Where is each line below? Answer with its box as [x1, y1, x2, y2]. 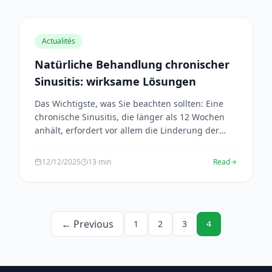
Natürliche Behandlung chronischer [35, 57, 229, 72]
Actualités [42, 36, 75, 46]
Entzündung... [35, 138, 92, 149]
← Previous [61, 217, 114, 231]
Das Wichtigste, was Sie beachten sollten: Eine [35, 98, 223, 109]
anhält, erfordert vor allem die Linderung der [35, 124, 219, 136]
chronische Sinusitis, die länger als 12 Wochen [35, 111, 225, 123]
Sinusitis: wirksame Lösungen [35, 74, 196, 89]
